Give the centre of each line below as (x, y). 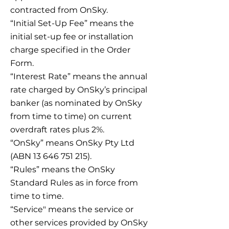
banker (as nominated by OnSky (76, 103)
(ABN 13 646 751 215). (51, 156)
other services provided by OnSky (79, 223)
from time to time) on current (71, 116)
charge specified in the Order (70, 50)
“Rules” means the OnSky (63, 169)
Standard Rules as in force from (74, 183)
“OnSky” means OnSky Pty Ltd (72, 143)
